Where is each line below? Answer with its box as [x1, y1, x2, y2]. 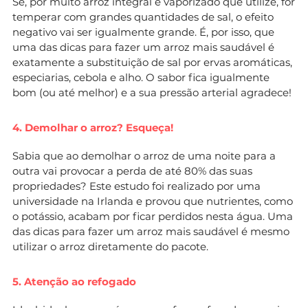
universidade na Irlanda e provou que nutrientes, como [12, 194, 293, 208]
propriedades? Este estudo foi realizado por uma [12, 179, 261, 192]
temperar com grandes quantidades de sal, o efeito [12, 10, 274, 23]
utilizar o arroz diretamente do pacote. [12, 239, 208, 253]
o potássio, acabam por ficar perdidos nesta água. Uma [12, 209, 293, 223]
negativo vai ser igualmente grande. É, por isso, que [12, 25, 274, 38]
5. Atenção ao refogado [12, 274, 136, 288]
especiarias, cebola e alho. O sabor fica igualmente [12, 70, 269, 84]
